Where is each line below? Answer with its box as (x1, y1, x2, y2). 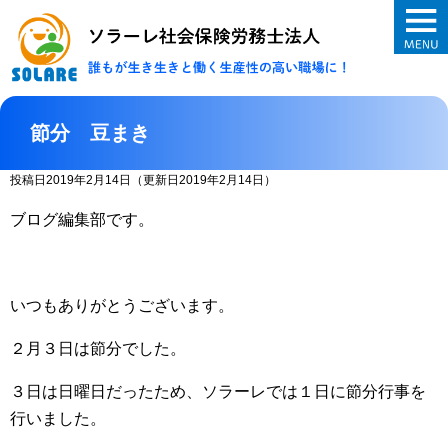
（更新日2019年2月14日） (131, 172, 276, 187)
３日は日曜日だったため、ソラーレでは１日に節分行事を (10, 382, 426, 400)
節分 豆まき (30, 120, 150, 144)
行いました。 (10, 409, 106, 427)
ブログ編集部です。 (10, 210, 154, 228)
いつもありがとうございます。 (10, 296, 234, 314)
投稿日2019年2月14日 (10, 172, 131, 187)
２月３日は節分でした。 (10, 339, 186, 357)
